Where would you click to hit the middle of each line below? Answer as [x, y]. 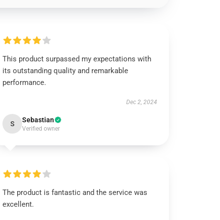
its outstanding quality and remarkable [66, 71]
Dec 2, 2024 [141, 102]
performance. [25, 82]
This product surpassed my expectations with [77, 59]
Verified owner [41, 129]
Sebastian [38, 120]
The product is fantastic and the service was [75, 192]
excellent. [18, 204]
